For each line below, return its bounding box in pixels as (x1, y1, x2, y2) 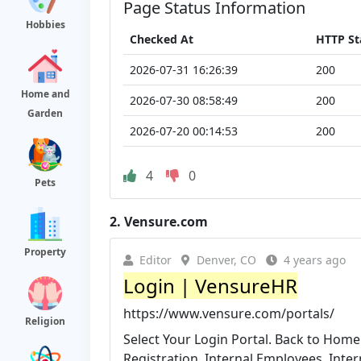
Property (24, 245, 66, 259)
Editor (139, 251, 172, 268)
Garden (27, 106, 63, 120)
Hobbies (25, 18, 65, 31)
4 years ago (284, 251, 346, 268)
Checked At (130, 31, 193, 47)
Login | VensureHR (123, 272, 297, 299)
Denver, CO (197, 251, 256, 268)
